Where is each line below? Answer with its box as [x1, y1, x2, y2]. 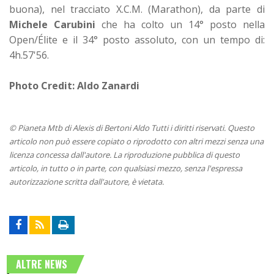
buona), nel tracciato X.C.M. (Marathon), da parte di [9, 2, 265, 16]
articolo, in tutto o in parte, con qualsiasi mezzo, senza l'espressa [9, 162, 242, 174]
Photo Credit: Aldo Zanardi [9, 78, 139, 92]
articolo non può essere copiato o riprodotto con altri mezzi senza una [9, 135, 264, 147]
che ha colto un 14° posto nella [102, 17, 265, 31]
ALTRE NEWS [16, 256, 67, 272]
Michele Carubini [9, 17, 102, 31]
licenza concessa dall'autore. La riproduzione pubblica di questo [9, 149, 240, 160]
